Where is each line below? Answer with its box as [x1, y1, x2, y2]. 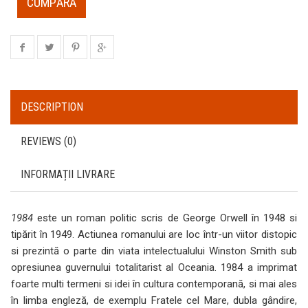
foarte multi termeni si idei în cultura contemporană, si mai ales [11, 278, 297, 291]
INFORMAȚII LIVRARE [21, 168, 115, 181]
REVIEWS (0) [21, 135, 76, 148]
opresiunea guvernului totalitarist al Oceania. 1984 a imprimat [11, 261, 297, 274]
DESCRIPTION [21, 100, 83, 114]
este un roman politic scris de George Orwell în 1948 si [33, 212, 297, 225]
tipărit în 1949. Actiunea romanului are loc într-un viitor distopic [11, 228, 297, 241]
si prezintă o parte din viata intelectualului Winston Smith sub [11, 245, 297, 258]
